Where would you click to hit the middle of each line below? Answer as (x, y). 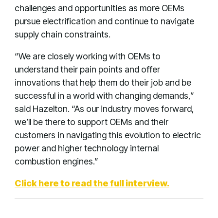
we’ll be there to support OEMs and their (91, 122)
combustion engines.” (56, 161)
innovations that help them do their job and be (103, 82)
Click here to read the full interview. (92, 183)
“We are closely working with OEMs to (88, 56)
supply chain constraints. (63, 34)
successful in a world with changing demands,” (104, 96)
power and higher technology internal (87, 148)
